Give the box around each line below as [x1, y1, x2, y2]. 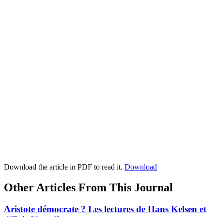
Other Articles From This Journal [4, 181, 173, 194]
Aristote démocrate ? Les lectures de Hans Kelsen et [4, 203, 206, 214]
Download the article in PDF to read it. [4, 162, 124, 171]
